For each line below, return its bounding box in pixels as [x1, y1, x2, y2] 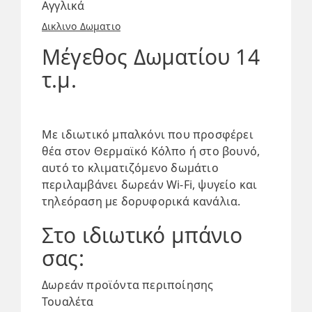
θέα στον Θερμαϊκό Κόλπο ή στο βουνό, [42, 143, 260, 159]
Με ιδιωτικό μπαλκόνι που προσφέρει [42, 127, 253, 142]
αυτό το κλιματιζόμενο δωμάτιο [42, 160, 219, 175]
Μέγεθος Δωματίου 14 [42, 42, 260, 71]
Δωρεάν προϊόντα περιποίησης [42, 277, 214, 292]
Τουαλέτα [42, 294, 94, 309]
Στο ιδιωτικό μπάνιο [42, 221, 242, 249]
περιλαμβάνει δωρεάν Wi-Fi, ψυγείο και [42, 177, 258, 192]
